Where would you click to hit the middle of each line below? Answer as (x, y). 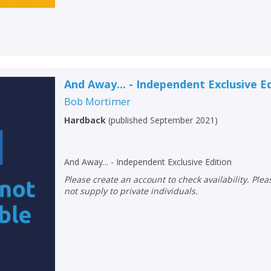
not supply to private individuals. (131, 191)
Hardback (85, 120)
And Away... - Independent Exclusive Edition (148, 162)
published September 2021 (163, 120)
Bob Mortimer (98, 101)
